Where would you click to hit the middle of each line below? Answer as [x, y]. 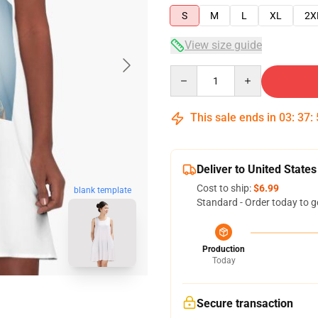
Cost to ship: [225, 188]
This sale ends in [233, 117]
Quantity [189, 72]
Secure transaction [245, 303]
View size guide [223, 45]
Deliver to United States [257, 169]
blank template [102, 191]
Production [224, 249]
